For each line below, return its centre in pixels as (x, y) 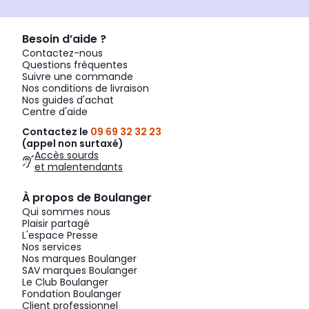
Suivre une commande (78, 77)
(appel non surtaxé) (73, 144)
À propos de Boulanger (87, 198)
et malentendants (79, 167)
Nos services (52, 247)
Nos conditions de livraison (86, 89)
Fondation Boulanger (72, 294)
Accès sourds (67, 156)
